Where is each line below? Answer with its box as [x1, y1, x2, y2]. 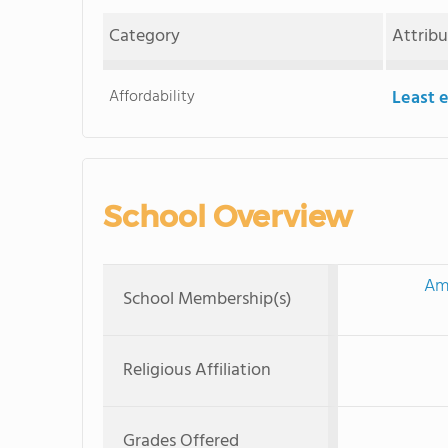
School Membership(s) [123, 285, 292, 314]
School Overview [103, 198, 352, 235]
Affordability [109, 84, 196, 110]
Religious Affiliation [123, 356, 271, 385]
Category [109, 22, 181, 51]
